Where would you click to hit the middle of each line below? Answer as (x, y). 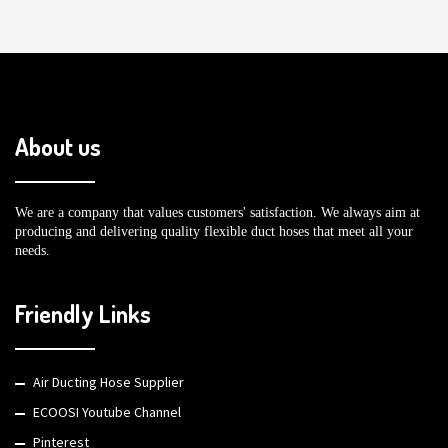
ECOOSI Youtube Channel (107, 412)
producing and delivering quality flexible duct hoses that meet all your (214, 231)
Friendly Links (83, 313)
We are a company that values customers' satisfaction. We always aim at (217, 212)
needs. (32, 250)
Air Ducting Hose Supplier (108, 382)
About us (58, 146)
